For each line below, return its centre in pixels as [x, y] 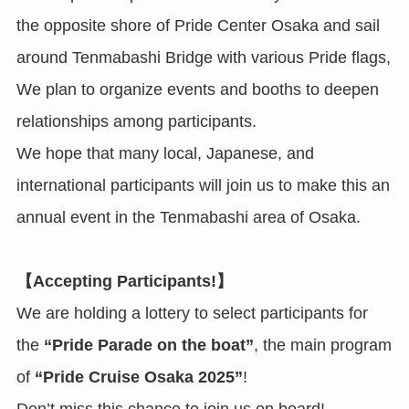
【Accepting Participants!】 [124, 282]
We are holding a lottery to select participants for [192, 314]
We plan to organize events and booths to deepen [197, 89]
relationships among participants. [136, 121]
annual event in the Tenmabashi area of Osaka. [188, 217]
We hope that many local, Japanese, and [165, 153]
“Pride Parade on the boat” [148, 346]
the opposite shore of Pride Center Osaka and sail [198, 25]
